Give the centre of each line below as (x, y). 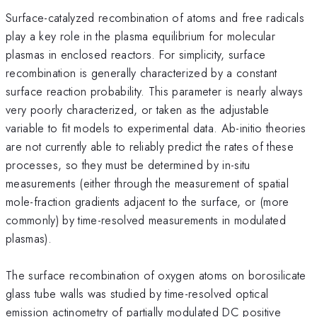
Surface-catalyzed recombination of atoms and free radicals (155, 17)
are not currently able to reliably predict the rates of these (150, 146)
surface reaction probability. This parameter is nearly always (154, 91)
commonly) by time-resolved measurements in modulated (146, 220)
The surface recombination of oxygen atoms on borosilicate (156, 275)
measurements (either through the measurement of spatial (148, 183)
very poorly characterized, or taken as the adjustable (138, 109)
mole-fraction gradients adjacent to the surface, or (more (148, 201)
